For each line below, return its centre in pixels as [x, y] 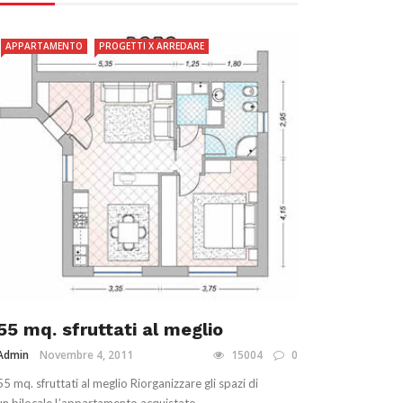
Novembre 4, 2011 [86, 355]
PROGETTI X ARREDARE [152, 46]
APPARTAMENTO [44, 46]
